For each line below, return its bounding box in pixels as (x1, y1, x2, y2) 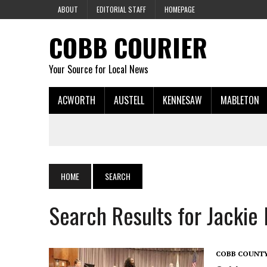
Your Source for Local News (49, 62, 148, 76)
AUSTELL (114, 93, 144, 107)
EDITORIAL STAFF (97, 4, 146, 14)
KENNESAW (163, 93, 202, 107)
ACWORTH (58, 93, 95, 107)
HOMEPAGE (164, 4, 195, 14)
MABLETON (221, 93, 259, 107)
